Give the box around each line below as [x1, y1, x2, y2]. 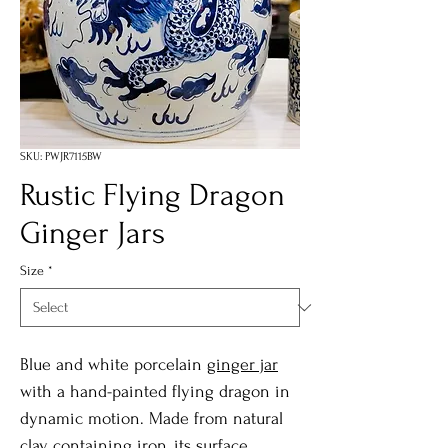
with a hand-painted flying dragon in [20, 382, 290, 401]
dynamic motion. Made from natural [20, 409, 283, 428]
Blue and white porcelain [20, 355, 207, 374]
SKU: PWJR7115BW [20, 150, 102, 163]
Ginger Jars [20, 216, 165, 251]
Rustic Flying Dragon [20, 178, 285, 213]
